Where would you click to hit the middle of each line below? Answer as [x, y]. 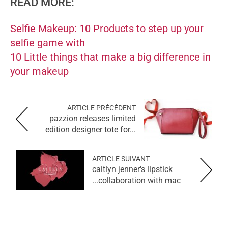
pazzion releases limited [93, 119]
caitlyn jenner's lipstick [132, 169]
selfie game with [48, 43]
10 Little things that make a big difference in [110, 57]
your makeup [39, 72]
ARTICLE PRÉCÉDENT [102, 108]
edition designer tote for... [91, 130]
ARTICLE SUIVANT [121, 159]
